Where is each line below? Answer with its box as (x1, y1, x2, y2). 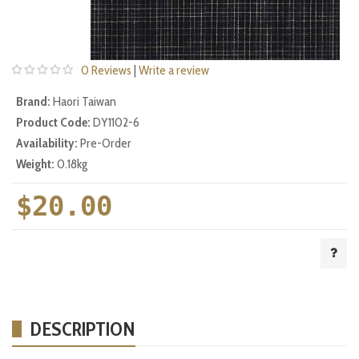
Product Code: (16, 114, 91, 130)
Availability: (16, 135, 78, 151)
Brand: (16, 93, 50, 109)
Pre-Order (80, 135, 131, 151)
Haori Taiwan (53, 93, 116, 109)
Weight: (16, 155, 54, 171)
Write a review (139, 62, 209, 78)
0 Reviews (81, 62, 131, 78)
